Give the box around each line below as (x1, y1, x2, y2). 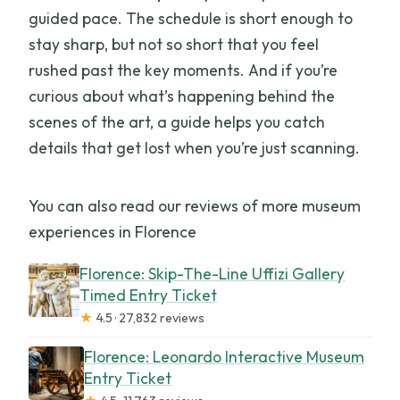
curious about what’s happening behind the (29, 85, 336, 106)
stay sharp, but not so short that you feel (29, 33, 320, 54)
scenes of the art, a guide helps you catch (29, 111, 326, 132)
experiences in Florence (29, 221, 197, 242)
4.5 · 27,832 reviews (93, 309, 205, 326)
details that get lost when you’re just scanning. (29, 137, 361, 158)
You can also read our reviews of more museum (29, 195, 362, 216)
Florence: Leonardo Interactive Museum (83, 346, 364, 367)
